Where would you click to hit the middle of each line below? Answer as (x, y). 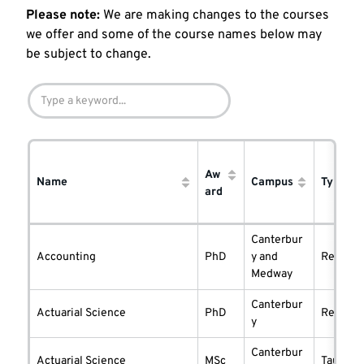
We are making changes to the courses (214, 16)
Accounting (66, 258)
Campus (272, 183)
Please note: (63, 16)
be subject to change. (89, 55)
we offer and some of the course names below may (174, 35)
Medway (272, 275)
